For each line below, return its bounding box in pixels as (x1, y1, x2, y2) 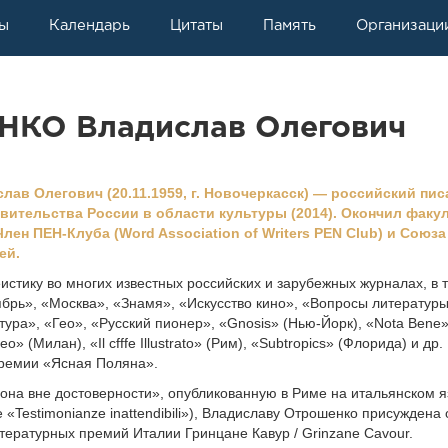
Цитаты (170, 17, 223, 33)
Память (263, 17, 316, 33)
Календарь (49, 17, 130, 33)
